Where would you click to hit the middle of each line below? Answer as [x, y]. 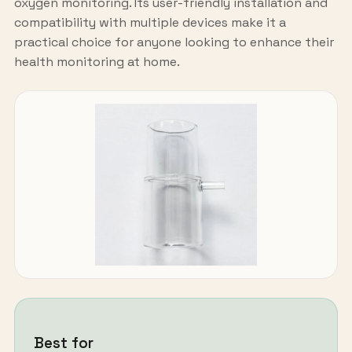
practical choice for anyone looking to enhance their [174, 42]
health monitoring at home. [97, 61]
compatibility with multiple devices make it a [150, 22]
